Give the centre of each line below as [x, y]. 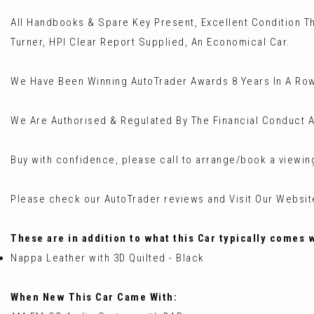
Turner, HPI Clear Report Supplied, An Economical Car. [151, 42]
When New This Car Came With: [94, 297]
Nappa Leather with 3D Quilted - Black [108, 258]
